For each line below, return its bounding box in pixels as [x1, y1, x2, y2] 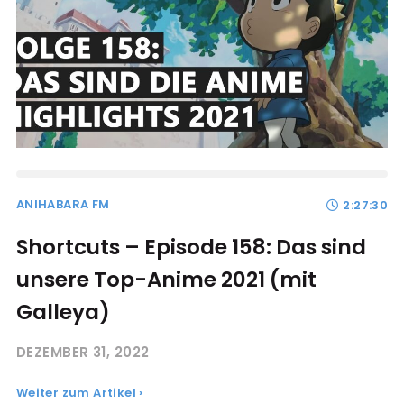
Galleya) [15, 297, 110, 326]
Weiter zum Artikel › [15, 383, 143, 401]
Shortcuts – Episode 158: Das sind [15, 232, 366, 262]
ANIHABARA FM [15, 195, 110, 213]
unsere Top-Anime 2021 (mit [15, 264, 317, 294]
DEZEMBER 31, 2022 [15, 342, 150, 362]
